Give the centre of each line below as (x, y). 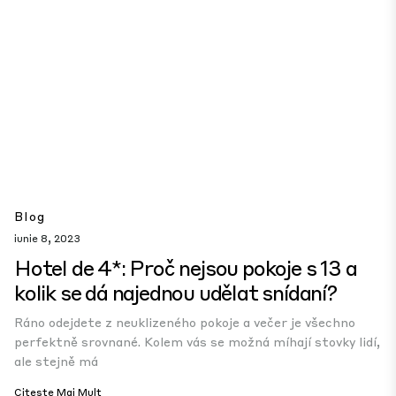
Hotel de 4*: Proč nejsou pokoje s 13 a (186, 267)
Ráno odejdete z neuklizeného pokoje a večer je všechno (185, 322)
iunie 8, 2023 (47, 238)
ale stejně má (56, 361)
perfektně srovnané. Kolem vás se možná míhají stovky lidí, (197, 341)
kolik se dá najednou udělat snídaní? (175, 292)
